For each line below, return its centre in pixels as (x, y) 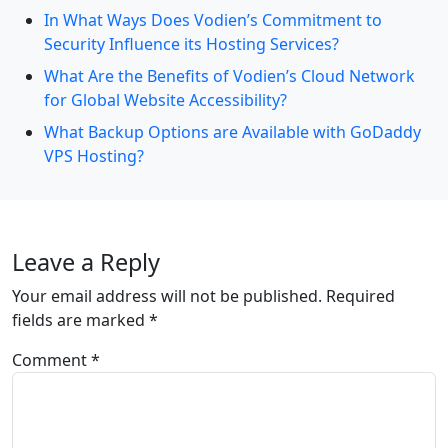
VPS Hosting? (94, 156)
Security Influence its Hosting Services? (191, 44)
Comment (51, 360)
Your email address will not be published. (167, 296)
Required (360, 296)
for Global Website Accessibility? (165, 100)
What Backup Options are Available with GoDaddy (232, 132)
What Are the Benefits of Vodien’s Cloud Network (229, 76)
